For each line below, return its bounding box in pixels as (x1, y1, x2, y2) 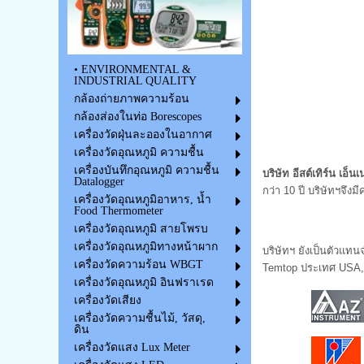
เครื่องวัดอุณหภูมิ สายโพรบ (73, 223, 208, 236)
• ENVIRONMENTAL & (73, 63, 191, 76)
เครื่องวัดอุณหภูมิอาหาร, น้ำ (73, 193, 211, 206)
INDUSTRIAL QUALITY (73, 75, 197, 88)
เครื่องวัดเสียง (73, 294, 141, 307)
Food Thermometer (73, 205, 163, 218)
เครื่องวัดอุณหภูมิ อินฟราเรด (73, 276, 214, 289)
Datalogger (73, 175, 124, 188)
